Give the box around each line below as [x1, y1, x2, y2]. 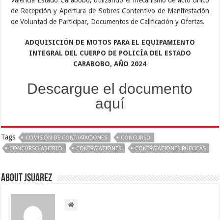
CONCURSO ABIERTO [9, 145, 63, 152]
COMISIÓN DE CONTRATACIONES [26, 134, 108, 141]
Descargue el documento [27, 80, 193, 97]
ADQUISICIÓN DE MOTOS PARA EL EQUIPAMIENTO [25, 38, 195, 46]
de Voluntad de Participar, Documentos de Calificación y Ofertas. [11, 17, 205, 26]
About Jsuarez [1, 172, 53, 184]
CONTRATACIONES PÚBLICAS [135, 145, 206, 152]
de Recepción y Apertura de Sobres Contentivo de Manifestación [11, 6, 209, 15]
